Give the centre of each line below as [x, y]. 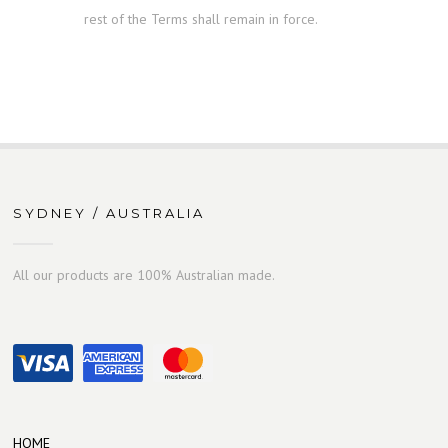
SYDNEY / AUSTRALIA [109, 213]
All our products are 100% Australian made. [144, 275]
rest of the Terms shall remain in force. [201, 19]
